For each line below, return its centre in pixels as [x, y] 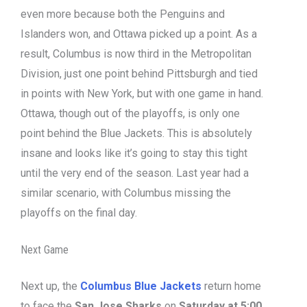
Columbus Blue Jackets [141, 286]
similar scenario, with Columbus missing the [126, 193]
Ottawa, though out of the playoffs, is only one [130, 113]
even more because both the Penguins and [123, 14]
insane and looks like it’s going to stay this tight [134, 153]
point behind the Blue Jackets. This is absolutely [136, 133]
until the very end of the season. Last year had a [135, 173]
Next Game [45, 250]
